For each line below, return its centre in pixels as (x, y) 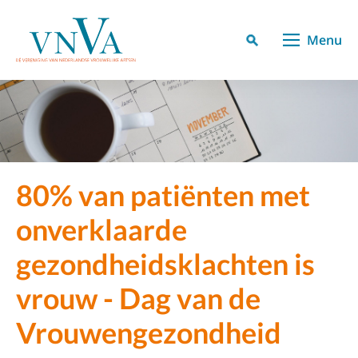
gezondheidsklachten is (165, 264)
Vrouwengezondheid (149, 333)
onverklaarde (101, 230)
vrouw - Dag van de (138, 298)
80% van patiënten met (163, 195)
